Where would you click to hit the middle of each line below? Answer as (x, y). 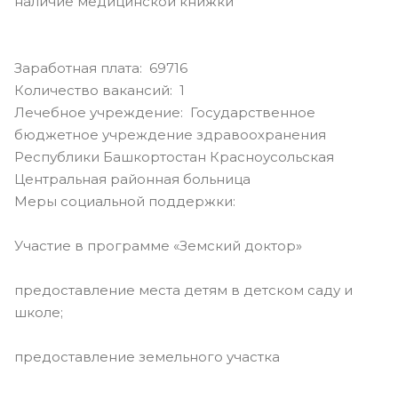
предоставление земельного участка (147, 356)
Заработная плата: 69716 (101, 68)
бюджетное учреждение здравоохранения (170, 134)
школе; (39, 312)
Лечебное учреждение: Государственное (165, 112)
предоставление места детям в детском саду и (183, 290)
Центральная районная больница (132, 179)
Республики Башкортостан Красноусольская (174, 156)
